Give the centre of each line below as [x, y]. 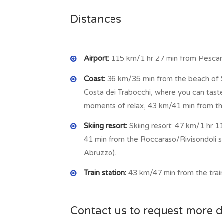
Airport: [97, 58]
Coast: [95, 79]
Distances [96, 19]
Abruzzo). [100, 152]
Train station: [106, 173]
